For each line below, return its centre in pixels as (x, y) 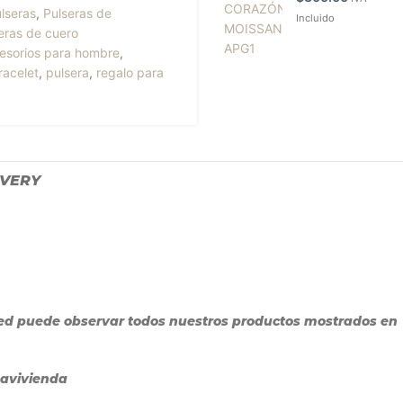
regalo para (130, 72)
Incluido (315, 18)
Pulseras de (78, 13)
